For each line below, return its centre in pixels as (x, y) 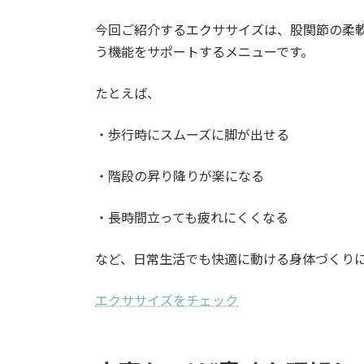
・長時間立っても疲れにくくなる (192, 217)
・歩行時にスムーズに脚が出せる (192, 134)
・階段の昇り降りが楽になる (180, 175)
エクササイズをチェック (167, 300)
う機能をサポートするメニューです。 (204, 51)
